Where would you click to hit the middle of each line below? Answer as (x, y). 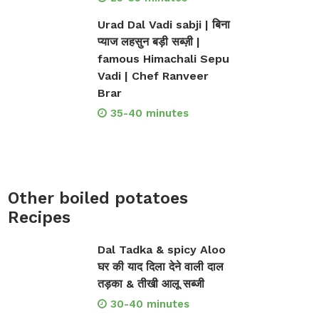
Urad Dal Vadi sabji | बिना (163, 25)
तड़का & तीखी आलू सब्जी (151, 284)
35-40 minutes (149, 113)
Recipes (39, 218)
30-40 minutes (150, 304)
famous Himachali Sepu (163, 59)
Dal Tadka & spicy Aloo (161, 250)
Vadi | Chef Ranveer (153, 76)
